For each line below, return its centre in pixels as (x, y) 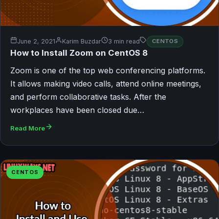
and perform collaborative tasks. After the (88, 97)
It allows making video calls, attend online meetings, (106, 83)
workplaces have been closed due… (77, 110)
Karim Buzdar (82, 42)
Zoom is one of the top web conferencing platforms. (108, 70)
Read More (28, 128)
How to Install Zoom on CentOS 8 (79, 53)
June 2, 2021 (36, 42)
